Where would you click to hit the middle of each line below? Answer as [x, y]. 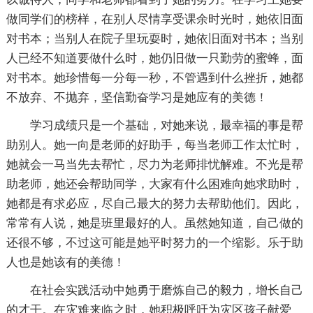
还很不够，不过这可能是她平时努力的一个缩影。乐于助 [154, 243]
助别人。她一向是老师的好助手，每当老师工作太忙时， [154, 145]
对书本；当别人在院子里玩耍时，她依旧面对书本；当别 [154, 39]
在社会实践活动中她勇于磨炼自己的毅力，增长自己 [166, 290]
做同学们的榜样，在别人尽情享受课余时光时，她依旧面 [154, 19]
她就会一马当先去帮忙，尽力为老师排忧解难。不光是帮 [154, 165]
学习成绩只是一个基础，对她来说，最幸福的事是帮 [166, 125]
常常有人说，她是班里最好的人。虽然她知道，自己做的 [154, 223]
